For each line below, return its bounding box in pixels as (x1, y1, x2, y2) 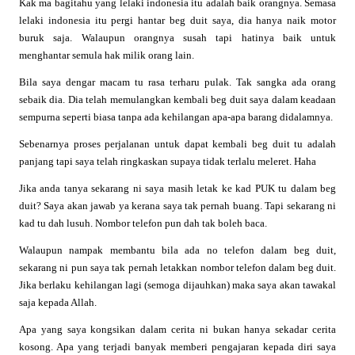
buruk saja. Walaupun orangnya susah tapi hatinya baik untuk (19, 31, 336, 44)
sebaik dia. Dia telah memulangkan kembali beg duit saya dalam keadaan (19, 93, 336, 105)
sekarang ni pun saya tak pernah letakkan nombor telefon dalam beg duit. (19, 261, 336, 273)
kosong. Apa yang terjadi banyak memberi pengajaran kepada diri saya (19, 340, 336, 353)
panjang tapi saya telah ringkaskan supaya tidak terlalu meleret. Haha (19, 155, 316, 167)
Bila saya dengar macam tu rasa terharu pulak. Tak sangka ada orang (19, 75, 336, 88)
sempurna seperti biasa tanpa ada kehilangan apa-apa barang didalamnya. (19, 110, 333, 123)
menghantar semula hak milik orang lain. (19, 48, 194, 61)
